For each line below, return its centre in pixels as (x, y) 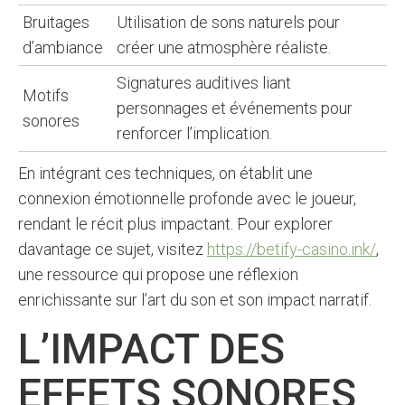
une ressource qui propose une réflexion (158, 274)
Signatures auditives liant (204, 83)
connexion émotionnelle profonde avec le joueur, (187, 198)
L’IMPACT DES (151, 349)
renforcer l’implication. (194, 133)
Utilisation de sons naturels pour (228, 22)
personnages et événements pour (235, 108)
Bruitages (56, 22)
